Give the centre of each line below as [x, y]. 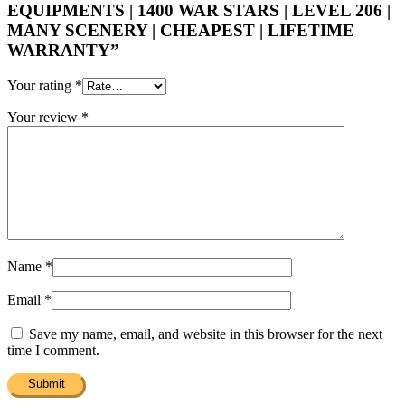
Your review [44, 117]
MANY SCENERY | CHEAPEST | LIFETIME [181, 30]
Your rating [41, 85]
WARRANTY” [63, 50]
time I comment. [53, 350]
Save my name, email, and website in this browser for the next [206, 334]
